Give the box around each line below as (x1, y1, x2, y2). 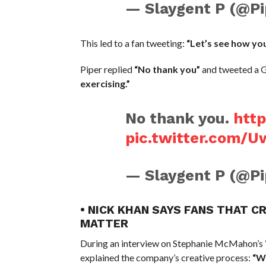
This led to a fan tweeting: (80, 37, 186, 49)
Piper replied (80, 63, 134, 75)
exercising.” (80, 77, 130, 89)
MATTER (80, 216, 128, 230)
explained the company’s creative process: (80, 251, 252, 263)
